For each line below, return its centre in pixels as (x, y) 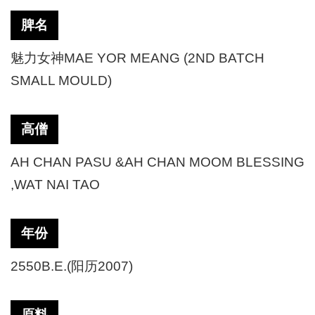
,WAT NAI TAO (55, 185)
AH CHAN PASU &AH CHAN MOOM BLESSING (157, 162)
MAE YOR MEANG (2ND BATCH (164, 58)
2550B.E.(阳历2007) (72, 266)
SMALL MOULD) (61, 81)
